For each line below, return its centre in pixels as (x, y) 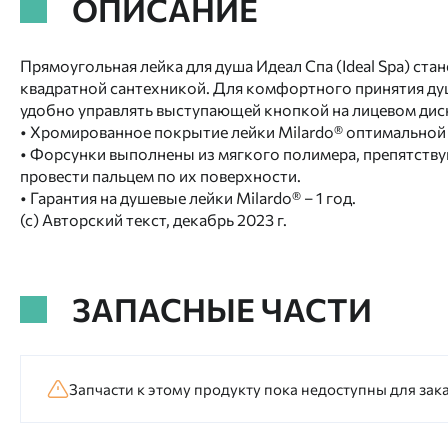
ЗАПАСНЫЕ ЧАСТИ (222, 309)
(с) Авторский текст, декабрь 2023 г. (153, 219)
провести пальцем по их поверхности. (160, 175)
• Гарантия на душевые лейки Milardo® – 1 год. (188, 197)
